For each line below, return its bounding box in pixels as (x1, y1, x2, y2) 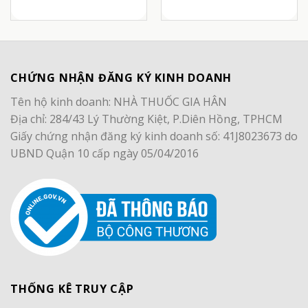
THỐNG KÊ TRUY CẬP (10, 281, 134, 297)
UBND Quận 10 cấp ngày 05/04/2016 (10, 146, 199, 162)
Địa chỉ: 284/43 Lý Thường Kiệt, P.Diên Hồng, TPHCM (10, 111, 283, 127)
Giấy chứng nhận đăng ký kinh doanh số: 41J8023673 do (10, 129, 298, 144)
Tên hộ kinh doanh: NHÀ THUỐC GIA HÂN (10, 94, 227, 110)
